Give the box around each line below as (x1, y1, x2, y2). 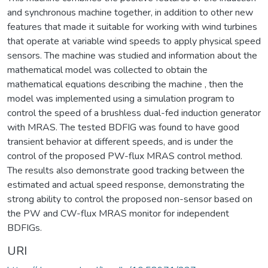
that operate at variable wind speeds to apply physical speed (7, 34, 261, 48)
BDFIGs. (7, 221, 42, 234)
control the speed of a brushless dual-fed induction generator (7, 106, 261, 120)
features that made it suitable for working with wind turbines (7, 20, 257, 33)
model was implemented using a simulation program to (7, 92, 234, 105)
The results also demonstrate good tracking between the (7, 163, 245, 177)
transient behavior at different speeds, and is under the (7, 135, 233, 148)
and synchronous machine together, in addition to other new (7, 5, 253, 19)
